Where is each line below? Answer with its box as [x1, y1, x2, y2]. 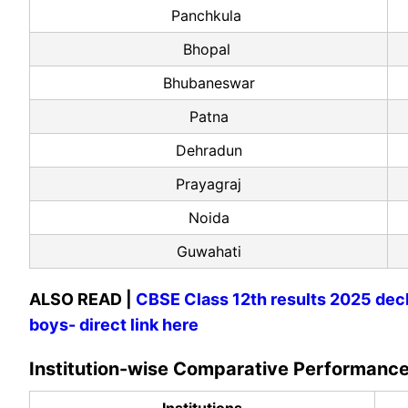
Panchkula [171, 6, 246, 25]
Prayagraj [176, 175, 241, 194]
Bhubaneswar [162, 74, 255, 93]
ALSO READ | [29, 290, 136, 310]
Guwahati [176, 242, 241, 261]
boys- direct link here [29, 315, 199, 335]
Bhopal [182, 40, 235, 59]
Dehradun [175, 141, 242, 160]
